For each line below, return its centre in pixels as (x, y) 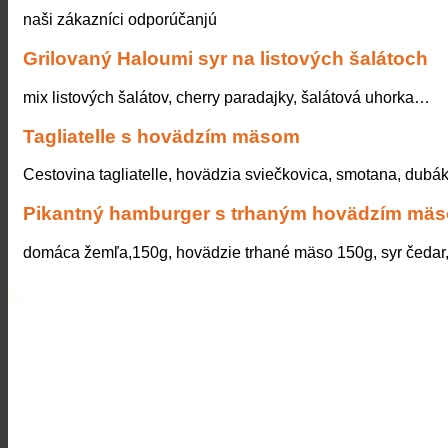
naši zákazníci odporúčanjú (120, 20)
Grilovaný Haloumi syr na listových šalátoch (225, 59)
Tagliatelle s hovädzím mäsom (161, 136)
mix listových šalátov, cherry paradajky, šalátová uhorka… (226, 97)
